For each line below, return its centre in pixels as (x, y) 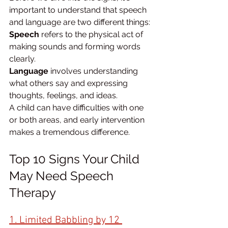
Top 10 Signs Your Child (76, 159)
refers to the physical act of (92, 35)
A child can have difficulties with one (77, 108)
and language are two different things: (80, 22)
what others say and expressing (69, 83)
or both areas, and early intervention (78, 120)
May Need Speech (63, 176)
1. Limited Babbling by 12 (66, 221)
